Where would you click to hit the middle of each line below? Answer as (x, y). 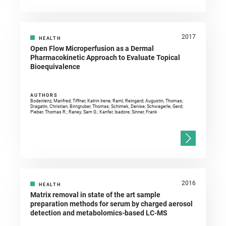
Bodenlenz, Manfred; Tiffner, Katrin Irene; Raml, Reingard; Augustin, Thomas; (107, 101)
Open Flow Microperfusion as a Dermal (92, 49)
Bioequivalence (55, 67)
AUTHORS (44, 96)
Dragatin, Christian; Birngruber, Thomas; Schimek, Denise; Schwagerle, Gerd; (107, 107)
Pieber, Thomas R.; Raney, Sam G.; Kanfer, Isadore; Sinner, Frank (94, 112)
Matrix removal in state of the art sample (95, 195)
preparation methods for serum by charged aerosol (111, 204)
